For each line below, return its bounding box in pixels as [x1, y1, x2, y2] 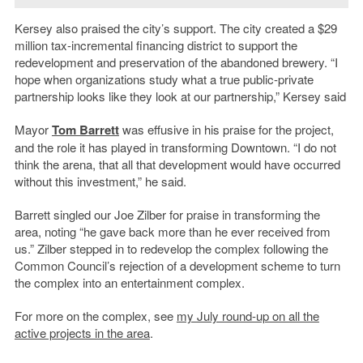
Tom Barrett [51, 121, 119, 139]
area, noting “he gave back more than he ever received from [14, 223, 331, 241]
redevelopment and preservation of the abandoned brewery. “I [14, 53, 338, 71]
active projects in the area [14, 324, 150, 342]
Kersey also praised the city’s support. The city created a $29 [14, 19, 337, 37]
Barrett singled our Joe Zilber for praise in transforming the [14, 206, 320, 224]
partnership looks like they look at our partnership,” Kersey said [14, 88, 346, 105]
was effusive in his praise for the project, [118, 121, 334, 139]
